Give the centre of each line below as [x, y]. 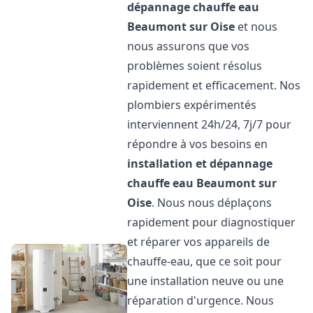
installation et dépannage [200, 163]
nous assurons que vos [189, 46]
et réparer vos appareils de [199, 242]
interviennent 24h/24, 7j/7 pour [210, 124]
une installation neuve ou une [206, 281]
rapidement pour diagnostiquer [212, 222]
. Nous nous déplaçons [212, 203]
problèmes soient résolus [195, 66]
